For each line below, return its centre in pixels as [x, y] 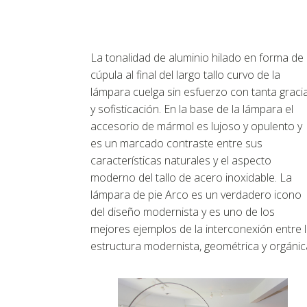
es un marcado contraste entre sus [176, 143]
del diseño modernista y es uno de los [183, 212]
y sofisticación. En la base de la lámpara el [192, 109]
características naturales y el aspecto [181, 160]
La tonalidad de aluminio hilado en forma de [197, 58]
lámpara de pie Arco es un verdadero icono [196, 195]
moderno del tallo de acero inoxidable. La [191, 177]
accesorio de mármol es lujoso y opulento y [196, 126]
